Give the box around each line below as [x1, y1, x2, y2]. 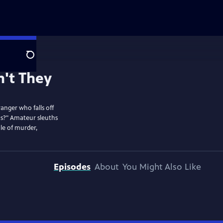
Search [26, 55, 50, 65]
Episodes [54, 161, 91, 172]
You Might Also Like [122, 161, 201, 172]
